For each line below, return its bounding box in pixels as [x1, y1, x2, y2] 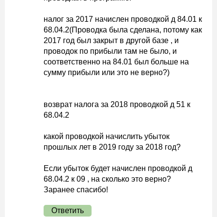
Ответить [51, 206, 84, 215]
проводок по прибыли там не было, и [44, 47, 177, 55]
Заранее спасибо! [44, 186, 108, 194]
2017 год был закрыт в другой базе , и [44, 36, 179, 45]
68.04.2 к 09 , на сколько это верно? [44, 175, 171, 183]
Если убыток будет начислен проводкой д [44, 164, 192, 172]
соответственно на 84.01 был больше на [44, 58, 189, 66]
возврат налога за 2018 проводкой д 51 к [44, 100, 190, 108]
